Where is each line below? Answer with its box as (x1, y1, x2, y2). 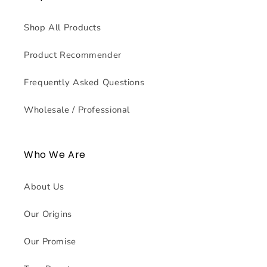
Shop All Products (24, 21, 101, 34)
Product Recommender (24, 49, 122, 61)
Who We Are (24, 147, 86, 162)
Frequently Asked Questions (24, 76, 145, 89)
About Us (24, 181, 65, 193)
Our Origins (24, 208, 72, 221)
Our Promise (24, 235, 76, 248)
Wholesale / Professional (24, 104, 131, 116)
